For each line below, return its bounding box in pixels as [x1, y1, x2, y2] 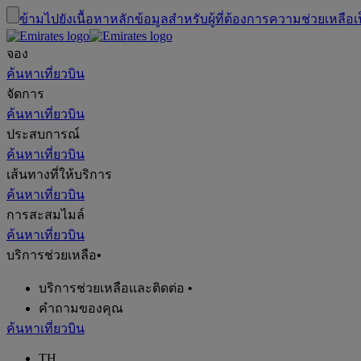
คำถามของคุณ [39, 301, 123, 315]
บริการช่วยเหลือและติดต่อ [39, 281, 185, 295]
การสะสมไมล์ [6, 208, 85, 222]
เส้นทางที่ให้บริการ [6, 168, 112, 181]
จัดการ [6, 87, 44, 101]
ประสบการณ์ [6, 127, 80, 141]
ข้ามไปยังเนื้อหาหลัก [19, 12, 135, 26]
